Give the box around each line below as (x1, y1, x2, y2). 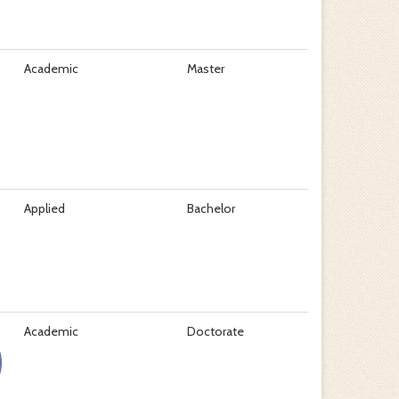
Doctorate (186, 323, 244, 339)
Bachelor (186, 200, 235, 216)
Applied (23, 200, 65, 216)
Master (186, 61, 224, 77)
